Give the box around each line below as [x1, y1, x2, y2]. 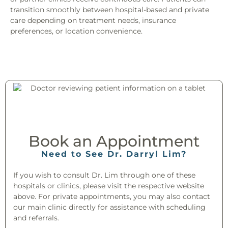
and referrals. [13, 213, 59, 223]
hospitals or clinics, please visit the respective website [13, 181, 204, 191]
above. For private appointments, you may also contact [13, 192, 210, 202]
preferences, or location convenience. [10, 26, 142, 36]
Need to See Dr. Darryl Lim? [41, 149, 187, 159]
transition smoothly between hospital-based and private [10, 5, 209, 15]
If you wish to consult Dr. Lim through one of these [13, 170, 195, 180]
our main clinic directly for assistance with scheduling [13, 203, 206, 212]
